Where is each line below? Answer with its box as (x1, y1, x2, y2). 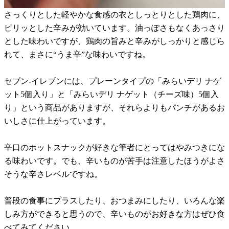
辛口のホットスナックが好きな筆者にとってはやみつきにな (4, 143, 225, 152)
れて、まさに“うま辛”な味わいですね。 (4, 50, 150, 59)
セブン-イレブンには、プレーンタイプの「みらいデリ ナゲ (4, 77, 221, 86)
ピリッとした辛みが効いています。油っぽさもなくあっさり (4, 24, 225, 33)
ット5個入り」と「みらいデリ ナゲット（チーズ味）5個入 (4, 90, 219, 99)
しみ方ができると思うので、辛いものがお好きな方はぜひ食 (4, 210, 225, 219)
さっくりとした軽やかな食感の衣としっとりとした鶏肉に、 (4, 10, 225, 19)
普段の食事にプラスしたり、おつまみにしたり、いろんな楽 (4, 196, 225, 205)
